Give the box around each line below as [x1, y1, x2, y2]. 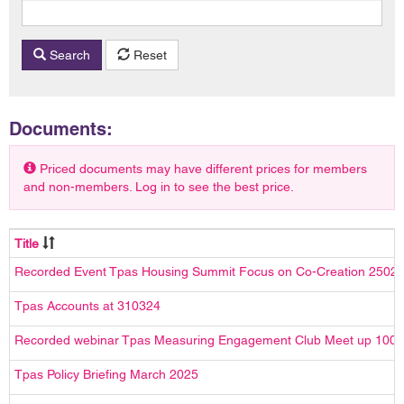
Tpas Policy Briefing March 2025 [14, 366, 198, 381]
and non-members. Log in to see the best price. [23, 179, 294, 194]
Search [46, 47, 90, 62]
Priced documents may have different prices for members [36, 161, 367, 176]
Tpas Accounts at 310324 [14, 298, 161, 313]
